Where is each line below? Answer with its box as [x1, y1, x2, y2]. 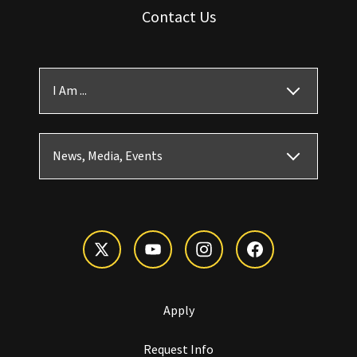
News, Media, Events [53, 147, 163, 165]
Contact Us [141, 6, 216, 26]
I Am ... [53, 81, 87, 100]
